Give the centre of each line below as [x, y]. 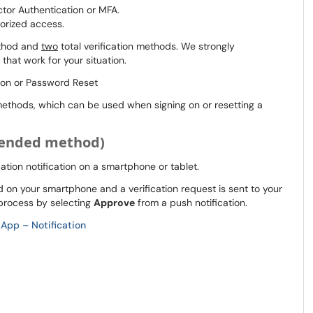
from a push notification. [191, 203]
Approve [114, 203]
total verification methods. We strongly [146, 46]
